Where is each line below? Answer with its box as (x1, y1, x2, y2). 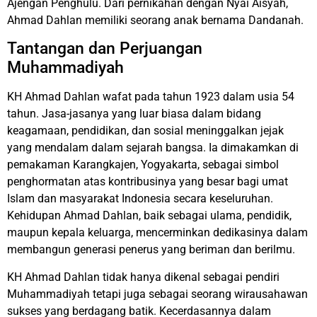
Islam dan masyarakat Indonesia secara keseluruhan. (7, 192, 273, 206)
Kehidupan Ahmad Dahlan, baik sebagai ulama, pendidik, (7, 209, 292, 223)
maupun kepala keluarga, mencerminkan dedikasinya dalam (7, 226, 308, 240)
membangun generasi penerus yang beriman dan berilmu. (7, 243, 295, 257)
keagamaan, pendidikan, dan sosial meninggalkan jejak (7, 124, 284, 138)
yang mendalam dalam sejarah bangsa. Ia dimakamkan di (7, 141, 299, 155)
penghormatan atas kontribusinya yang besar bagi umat (7, 175, 288, 189)
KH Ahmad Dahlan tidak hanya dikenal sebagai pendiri (7, 270, 279, 284)
